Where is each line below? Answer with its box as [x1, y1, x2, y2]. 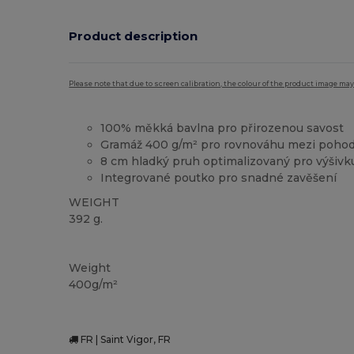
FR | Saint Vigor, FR [78, 333, 171, 345]
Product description [69, 28, 198, 43]
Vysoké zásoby [73, 239, 138, 250]
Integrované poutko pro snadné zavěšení [100, 171, 337, 186]
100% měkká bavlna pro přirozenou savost [100, 121, 345, 136]
